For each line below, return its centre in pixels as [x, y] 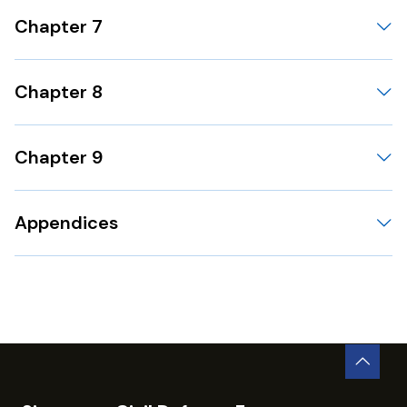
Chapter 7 [59, 26]
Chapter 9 [59, 157]
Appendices [66, 222]
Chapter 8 [59, 91]
